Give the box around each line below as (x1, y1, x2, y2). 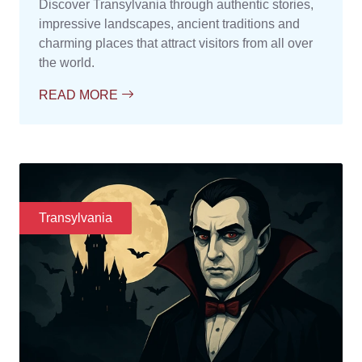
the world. (39, 56, 95, 70)
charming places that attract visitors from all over (39, 36, 313, 51)
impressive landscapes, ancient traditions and (39, 17, 300, 32)
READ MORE (39, 88, 121, 103)
